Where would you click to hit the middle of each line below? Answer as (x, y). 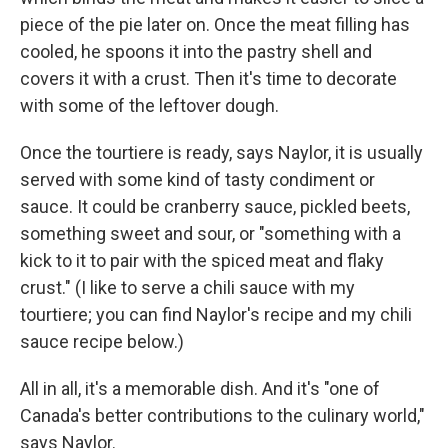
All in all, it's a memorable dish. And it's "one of (200, 389)
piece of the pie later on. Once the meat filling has (215, 25)
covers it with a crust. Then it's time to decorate (208, 79)
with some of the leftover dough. (149, 106)
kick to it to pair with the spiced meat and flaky (202, 261)
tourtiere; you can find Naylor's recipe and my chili (216, 315)
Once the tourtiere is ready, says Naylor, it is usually (221, 153)
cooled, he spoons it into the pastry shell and (196, 52)
